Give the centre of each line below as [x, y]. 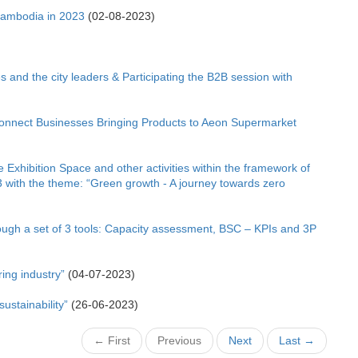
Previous [179, 340]
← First [112, 340]
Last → [297, 340]
